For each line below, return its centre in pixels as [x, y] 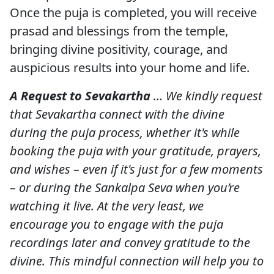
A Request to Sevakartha [80, 96]
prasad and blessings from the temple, [119, 31]
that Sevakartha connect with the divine [117, 114]
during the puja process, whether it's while [125, 133]
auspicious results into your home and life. [131, 68]
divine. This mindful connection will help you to [137, 261]
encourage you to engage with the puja [117, 224]
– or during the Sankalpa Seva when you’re [125, 188]
